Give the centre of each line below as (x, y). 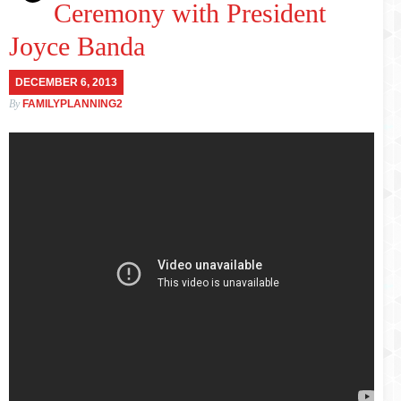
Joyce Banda (77, 46)
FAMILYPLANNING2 (73, 104)
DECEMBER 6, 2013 (66, 82)
